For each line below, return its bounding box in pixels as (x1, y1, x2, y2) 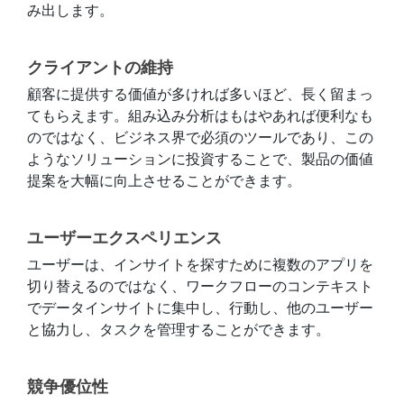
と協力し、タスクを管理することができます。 (27, 321, 330, 339)
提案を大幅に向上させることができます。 (27, 172, 301, 190)
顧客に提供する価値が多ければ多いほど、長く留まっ (27, 86, 373, 104)
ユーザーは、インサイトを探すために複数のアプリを (27, 256, 373, 274)
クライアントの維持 (27, 58, 173, 78)
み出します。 (27, 2, 114, 20)
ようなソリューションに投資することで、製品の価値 (27, 151, 373, 169)
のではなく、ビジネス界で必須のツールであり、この (27, 129, 373, 147)
